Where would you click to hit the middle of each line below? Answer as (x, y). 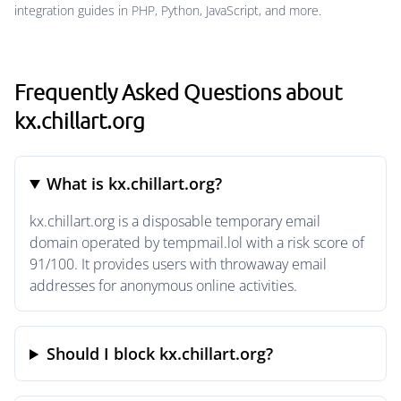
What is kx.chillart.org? (135, 183)
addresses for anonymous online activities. (163, 286)
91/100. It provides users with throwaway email (178, 264)
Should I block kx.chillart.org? (160, 354)
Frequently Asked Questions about (178, 91)
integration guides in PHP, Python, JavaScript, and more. (168, 10)
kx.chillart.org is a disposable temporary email (175, 221)
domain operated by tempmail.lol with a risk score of (197, 243)
